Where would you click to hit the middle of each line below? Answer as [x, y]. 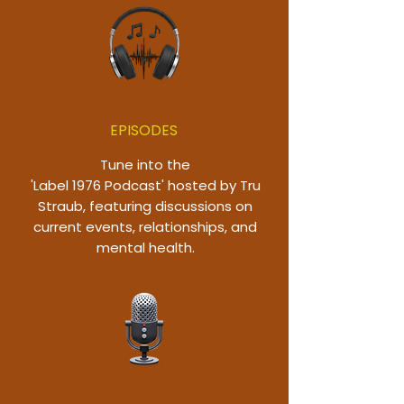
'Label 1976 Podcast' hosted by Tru [145, 186]
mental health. [145, 248]
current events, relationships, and [145, 227]
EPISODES [144, 131]
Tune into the [145, 165]
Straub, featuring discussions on [145, 207]
